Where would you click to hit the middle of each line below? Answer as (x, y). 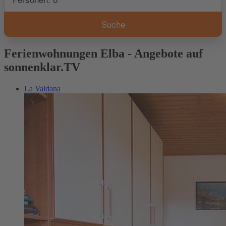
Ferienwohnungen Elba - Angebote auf (103, 53)
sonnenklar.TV (42, 67)
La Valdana (42, 88)
